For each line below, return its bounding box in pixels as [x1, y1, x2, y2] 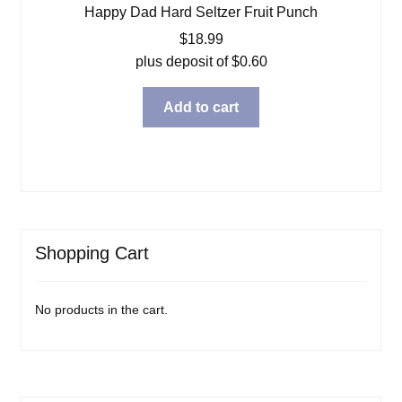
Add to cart [163, 99, 239, 115]
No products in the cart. [34, 301, 168, 317]
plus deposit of [135, 53, 232, 69]
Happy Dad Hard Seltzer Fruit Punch [84, 4, 318, 20]
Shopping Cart [34, 243, 149, 264]
